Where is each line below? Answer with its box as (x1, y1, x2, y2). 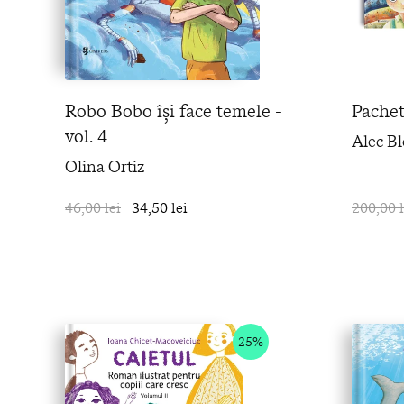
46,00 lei (65, 197, 121, 218)
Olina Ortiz (65, 154, 145, 179)
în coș (258, 197, 297, 218)
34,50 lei (132, 197, 188, 218)
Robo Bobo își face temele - (65, 97, 282, 124)
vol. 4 (65, 123, 107, 149)
